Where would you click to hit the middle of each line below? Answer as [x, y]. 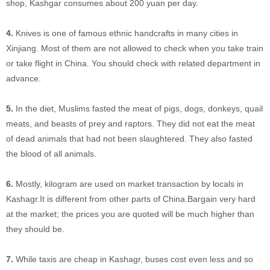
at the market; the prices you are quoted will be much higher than [130, 214]
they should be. [35, 229]
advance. [24, 78]
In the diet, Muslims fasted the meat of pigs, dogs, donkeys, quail [139, 108]
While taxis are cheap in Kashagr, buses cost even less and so [134, 259]
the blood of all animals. [51, 154]
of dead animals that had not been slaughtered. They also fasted [129, 139]
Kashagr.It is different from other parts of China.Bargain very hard [131, 199]
